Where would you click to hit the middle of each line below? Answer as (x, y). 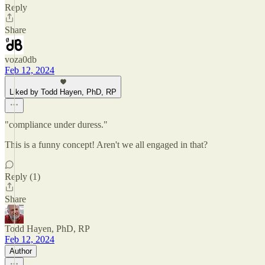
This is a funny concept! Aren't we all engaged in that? (106, 145)
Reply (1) (22, 177)
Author (21, 251)
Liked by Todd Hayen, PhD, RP (63, 92)
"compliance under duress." (56, 125)
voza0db (21, 59)
